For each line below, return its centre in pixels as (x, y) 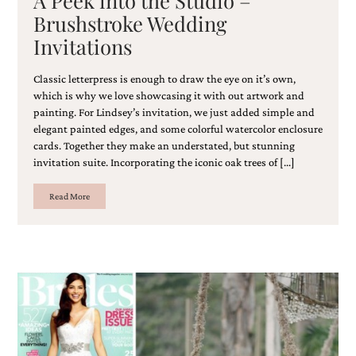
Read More (69, 196)
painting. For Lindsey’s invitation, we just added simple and (174, 112)
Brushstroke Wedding (130, 23)
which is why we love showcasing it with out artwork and (168, 95)
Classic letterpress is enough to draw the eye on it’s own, (164, 78)
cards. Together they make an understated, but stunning (164, 145)
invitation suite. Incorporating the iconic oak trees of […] (164, 162)
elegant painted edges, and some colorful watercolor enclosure (178, 128)
